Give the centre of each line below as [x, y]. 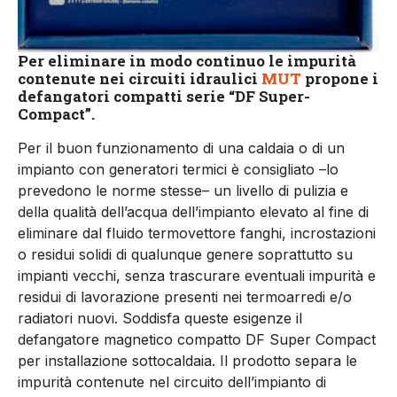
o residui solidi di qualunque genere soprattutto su [185, 254]
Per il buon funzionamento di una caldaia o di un [181, 148]
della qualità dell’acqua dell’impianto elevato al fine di [193, 211]
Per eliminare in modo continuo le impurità [187, 60]
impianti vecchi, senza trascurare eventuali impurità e [197, 275]
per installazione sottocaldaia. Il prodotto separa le [187, 360]
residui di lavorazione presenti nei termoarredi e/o [185, 296]
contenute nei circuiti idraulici [140, 78]
